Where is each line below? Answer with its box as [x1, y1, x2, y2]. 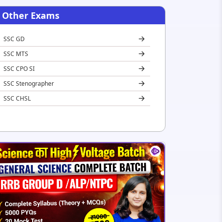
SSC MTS [3, 49, 28, 58]
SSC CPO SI [3, 64, 35, 73]
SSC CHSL [3, 94, 31, 103]
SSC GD [3, 34, 25, 43]
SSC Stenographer [3, 79, 54, 88]
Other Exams [2, 9, 59, 21]
